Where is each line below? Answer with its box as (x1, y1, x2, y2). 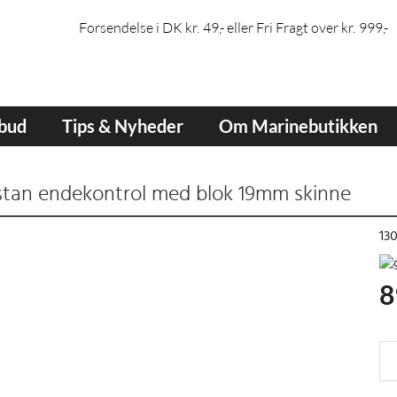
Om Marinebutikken (219, 115, 378, 136)
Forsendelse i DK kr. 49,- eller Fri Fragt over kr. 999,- (79, 19, 388, 36)
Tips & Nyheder (62, 115, 183, 136)
